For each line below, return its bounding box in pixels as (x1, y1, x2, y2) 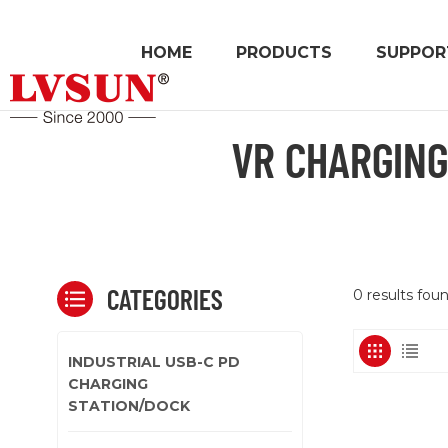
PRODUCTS (236, 43, 332, 62)
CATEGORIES (107, 281, 223, 316)
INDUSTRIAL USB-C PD (68, 352, 240, 371)
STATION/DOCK (68, 396, 190, 415)
